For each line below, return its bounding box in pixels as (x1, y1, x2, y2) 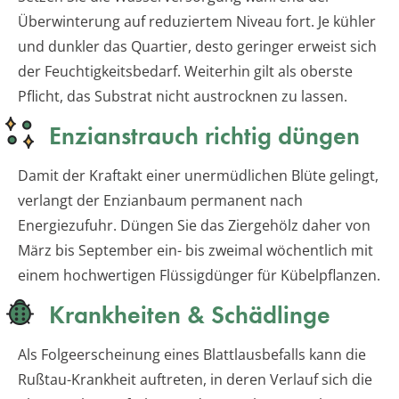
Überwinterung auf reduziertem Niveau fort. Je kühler (18, 12, 376, 32)
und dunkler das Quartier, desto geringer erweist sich (18, 37, 377, 57)
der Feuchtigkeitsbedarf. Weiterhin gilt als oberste (18, 61, 353, 82)
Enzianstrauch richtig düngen (49, 120, 360, 152)
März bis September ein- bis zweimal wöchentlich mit (18, 240, 373, 261)
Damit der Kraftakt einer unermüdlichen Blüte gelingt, (18, 166, 379, 186)
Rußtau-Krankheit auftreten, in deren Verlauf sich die (18, 370, 372, 390)
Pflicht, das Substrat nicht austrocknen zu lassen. (18, 86, 347, 107)
